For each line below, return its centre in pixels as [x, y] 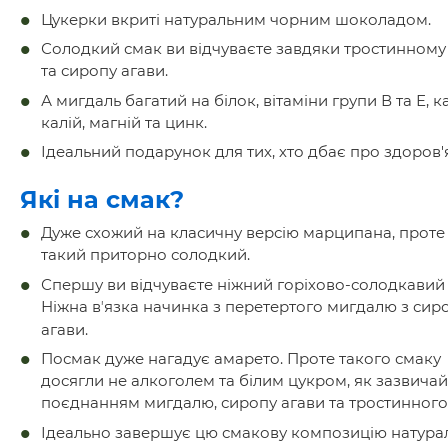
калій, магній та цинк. [124, 122]
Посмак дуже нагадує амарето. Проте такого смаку [241, 359]
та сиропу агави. [104, 71]
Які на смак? [102, 200]
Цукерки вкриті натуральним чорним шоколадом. [236, 19]
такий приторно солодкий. [147, 255]
